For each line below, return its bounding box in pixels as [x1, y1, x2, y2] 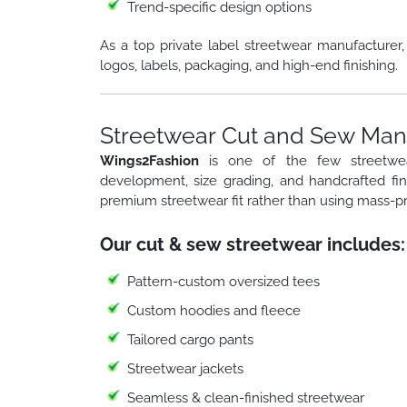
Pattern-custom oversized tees [126, 273, 320, 290]
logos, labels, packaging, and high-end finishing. [99, 56, 398, 74]
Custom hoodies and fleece [126, 302, 301, 319]
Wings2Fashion [99, 152, 199, 169]
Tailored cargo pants [126, 331, 253, 348]
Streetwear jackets [126, 360, 243, 377]
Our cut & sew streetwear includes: [99, 233, 405, 255]
